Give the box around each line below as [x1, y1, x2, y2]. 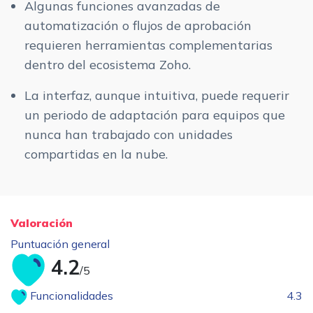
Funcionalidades [27, 289, 113, 303]
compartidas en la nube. [24, 146, 168, 163]
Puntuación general [10, 237, 110, 252]
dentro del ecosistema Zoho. [24, 57, 191, 73]
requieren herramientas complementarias [24, 37, 272, 54]
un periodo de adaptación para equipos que [24, 107, 285, 124]
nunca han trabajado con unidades [24, 126, 233, 143]
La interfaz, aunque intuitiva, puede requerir [24, 87, 289, 104]
